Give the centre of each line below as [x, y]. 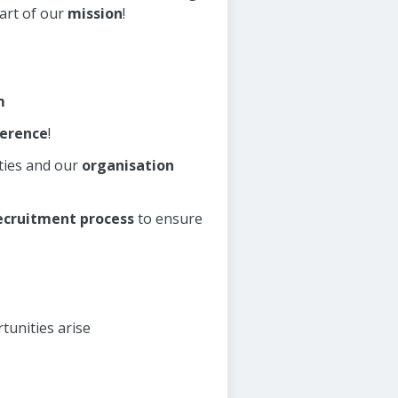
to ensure [168, 219]
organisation [128, 165]
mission [95, 13]
